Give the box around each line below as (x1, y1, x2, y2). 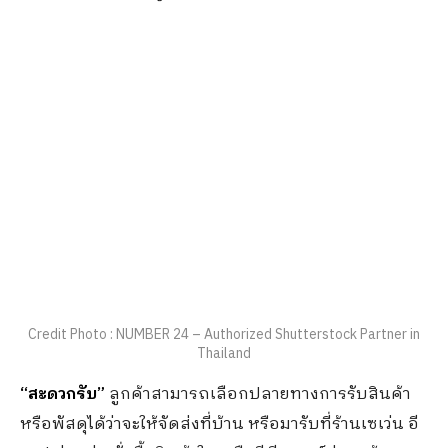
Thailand (197, 342, 251, 366)
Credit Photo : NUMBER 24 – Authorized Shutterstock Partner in (28, 323, 420, 347)
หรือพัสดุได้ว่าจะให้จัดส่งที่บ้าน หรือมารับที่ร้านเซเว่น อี (20, 411, 419, 439)
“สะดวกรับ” (20, 381, 105, 409)
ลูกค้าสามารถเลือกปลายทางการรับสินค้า (105, 381, 411, 409)
